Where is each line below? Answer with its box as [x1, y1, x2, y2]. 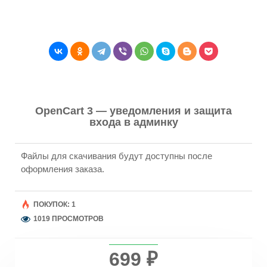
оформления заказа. [21, 163, 104, 174]
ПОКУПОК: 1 [33, 200, 76, 209]
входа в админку [89, 116, 178, 128]
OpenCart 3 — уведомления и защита [35, 104, 232, 117]
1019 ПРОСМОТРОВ [33, 214, 104, 223]
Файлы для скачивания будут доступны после [21, 150, 212, 161]
